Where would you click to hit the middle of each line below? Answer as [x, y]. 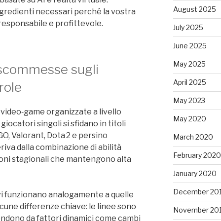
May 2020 [189, 119]
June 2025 [190, 46]
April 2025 [189, 82]
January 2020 [195, 173]
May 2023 [189, 100]
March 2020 [193, 137]
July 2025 [188, 27]
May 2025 [189, 64]
